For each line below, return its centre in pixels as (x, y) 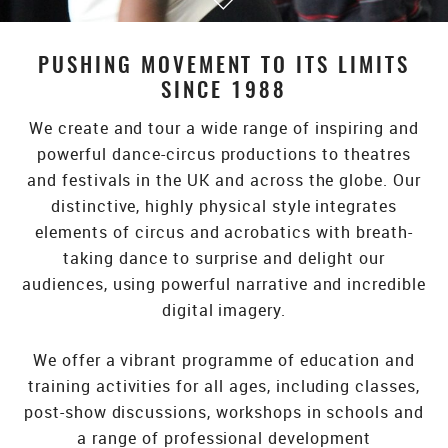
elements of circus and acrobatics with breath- (224, 231)
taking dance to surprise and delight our (224, 257)
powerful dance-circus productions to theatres (224, 153)
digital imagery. (224, 309)
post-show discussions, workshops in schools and (224, 411)
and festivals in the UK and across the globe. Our (224, 179)
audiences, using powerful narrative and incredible (224, 283)
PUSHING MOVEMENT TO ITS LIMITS (224, 66)
